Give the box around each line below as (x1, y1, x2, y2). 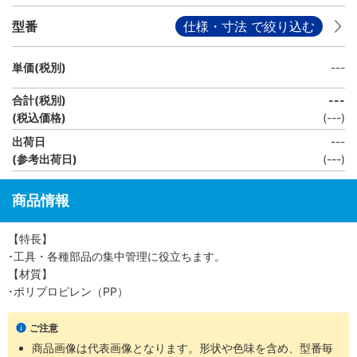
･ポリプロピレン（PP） (8, 284, 128, 298)
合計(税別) (12, 92, 66, 107)
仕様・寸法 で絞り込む (183, 18, 315, 34)
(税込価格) (12, 110, 66, 124)
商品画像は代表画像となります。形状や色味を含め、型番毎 (32, 341, 334, 355)
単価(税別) (12, 60, 66, 74)
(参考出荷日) (12, 151, 77, 166)
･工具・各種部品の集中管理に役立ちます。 (8, 249, 226, 263)
